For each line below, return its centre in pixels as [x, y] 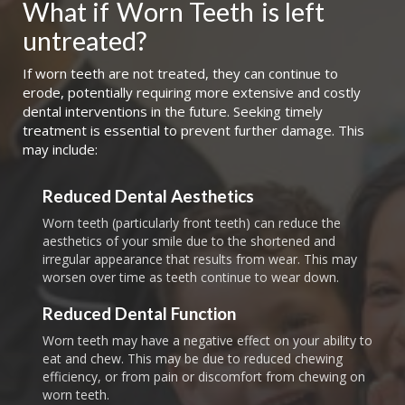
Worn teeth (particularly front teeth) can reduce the [191, 223]
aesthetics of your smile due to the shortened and [188, 241]
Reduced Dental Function [140, 314]
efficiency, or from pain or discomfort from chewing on [204, 377]
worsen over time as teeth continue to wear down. [190, 278]
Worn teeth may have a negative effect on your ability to [208, 341]
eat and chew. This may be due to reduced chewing [193, 359]
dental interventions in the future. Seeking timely [173, 112]
